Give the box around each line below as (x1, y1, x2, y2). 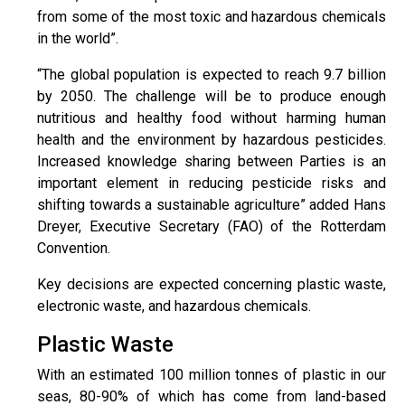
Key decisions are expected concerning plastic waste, (37, 276, 386, 293)
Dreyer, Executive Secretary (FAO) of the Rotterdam (37, 218, 386, 235)
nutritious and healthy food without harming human (37, 109, 386, 127)
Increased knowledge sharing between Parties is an (37, 153, 386, 170)
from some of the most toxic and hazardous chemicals (37, 8, 386, 25)
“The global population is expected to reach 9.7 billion (37, 66, 386, 83)
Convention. (37, 240, 110, 257)
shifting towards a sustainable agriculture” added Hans (37, 196, 386, 213)
